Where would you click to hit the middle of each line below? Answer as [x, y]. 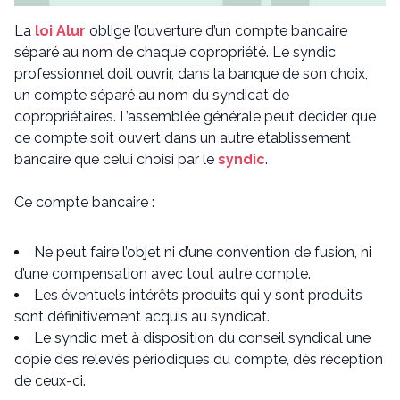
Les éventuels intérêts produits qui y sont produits [198, 295]
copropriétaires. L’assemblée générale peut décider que [195, 117]
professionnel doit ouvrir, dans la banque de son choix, [191, 74]
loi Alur [60, 31]
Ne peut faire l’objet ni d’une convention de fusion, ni [203, 252]
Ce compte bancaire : [84, 202]
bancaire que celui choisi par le [116, 159]
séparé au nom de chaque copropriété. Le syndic [175, 52]
